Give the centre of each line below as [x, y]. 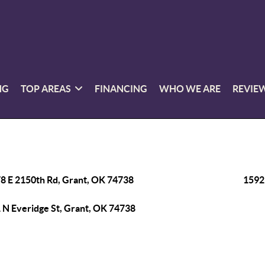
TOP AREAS [46, 88]
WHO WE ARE [190, 88]
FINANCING [121, 88]
